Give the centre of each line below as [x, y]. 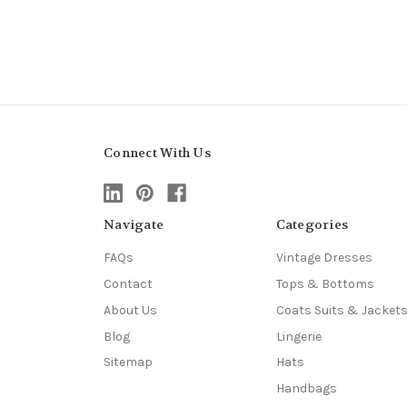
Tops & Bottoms [325, 283]
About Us [130, 310]
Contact [128, 283]
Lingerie [298, 336]
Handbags [306, 389]
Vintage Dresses [324, 257]
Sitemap [128, 362]
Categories [312, 224]
